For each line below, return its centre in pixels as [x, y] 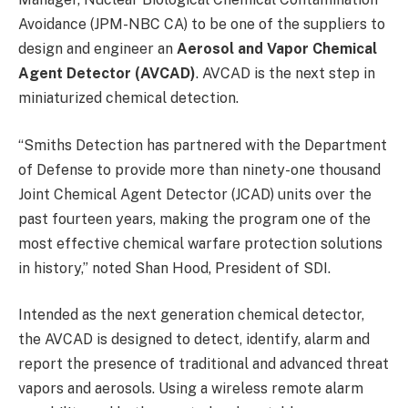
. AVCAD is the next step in [286, 73]
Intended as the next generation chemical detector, [191, 315]
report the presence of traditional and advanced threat [204, 364]
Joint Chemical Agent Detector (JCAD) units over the [195, 194]
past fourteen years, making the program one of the [194, 219]
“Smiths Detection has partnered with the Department [203, 145]
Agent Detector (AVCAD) [107, 73]
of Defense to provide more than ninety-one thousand [199, 169]
